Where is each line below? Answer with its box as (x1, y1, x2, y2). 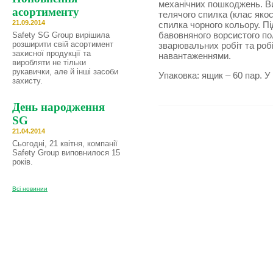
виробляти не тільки (12, 58, 86, 67)
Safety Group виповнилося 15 (12, 148, 120, 157)
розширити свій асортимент (12, 40, 113, 49)
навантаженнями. (158, 51, 231, 61)
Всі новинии (12, 185, 48, 192)
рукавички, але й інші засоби (12, 67, 118, 76)
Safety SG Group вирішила (12, 30, 110, 40)
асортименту (12, 5, 79, 18)
